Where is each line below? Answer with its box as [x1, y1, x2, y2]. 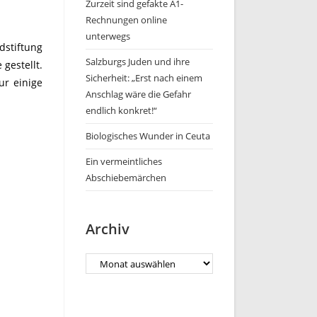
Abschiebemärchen [86, 171, 166, 184]
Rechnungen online [86, 13, 167, 26]
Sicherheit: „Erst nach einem [86, 71, 202, 84]
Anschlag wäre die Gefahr [86, 88, 191, 100]
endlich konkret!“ [86, 104, 157, 117]
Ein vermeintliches [86, 155, 162, 168]
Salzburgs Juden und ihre [86, 55, 190, 68]
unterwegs [86, 30, 130, 42]
